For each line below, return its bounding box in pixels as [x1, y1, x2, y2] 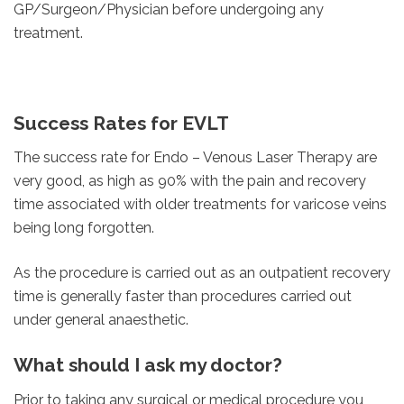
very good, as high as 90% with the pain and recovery [14, 172, 366, 190]
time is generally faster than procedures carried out [14, 288, 352, 306]
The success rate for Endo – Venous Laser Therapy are [14, 149, 377, 167]
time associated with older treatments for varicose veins [14, 196, 387, 214]
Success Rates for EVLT [14, 111, 229, 134]
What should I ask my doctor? [14, 353, 282, 377]
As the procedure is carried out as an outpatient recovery [14, 264, 390, 282]
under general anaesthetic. [14, 311, 188, 329]
